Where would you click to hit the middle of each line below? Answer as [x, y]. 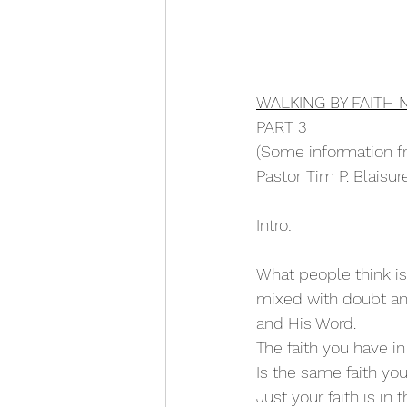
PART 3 [282, 127]
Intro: [274, 225]
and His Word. [306, 323]
